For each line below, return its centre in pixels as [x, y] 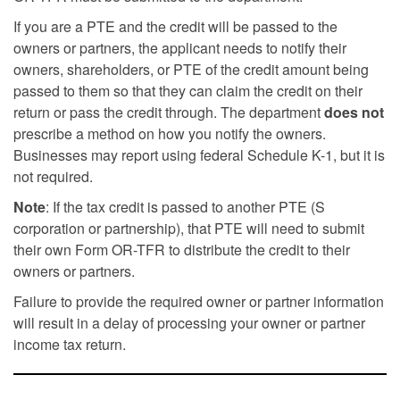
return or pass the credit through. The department [169, 112]
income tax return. [70, 344]
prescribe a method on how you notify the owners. [170, 133]
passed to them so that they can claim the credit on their [188, 91]
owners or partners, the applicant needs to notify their [180, 48]
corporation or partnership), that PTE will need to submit [189, 228]
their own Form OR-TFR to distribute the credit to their [182, 250]
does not [354, 112]
